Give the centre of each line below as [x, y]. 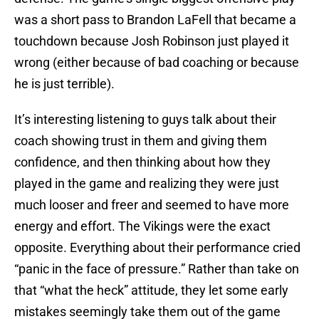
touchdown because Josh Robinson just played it [152, 41]
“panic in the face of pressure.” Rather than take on [157, 269]
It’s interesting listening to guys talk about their [145, 120]
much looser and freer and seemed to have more [152, 205]
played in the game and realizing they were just [147, 184]
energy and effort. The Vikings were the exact [142, 226]
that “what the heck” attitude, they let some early [151, 291]
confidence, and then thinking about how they [142, 162]
